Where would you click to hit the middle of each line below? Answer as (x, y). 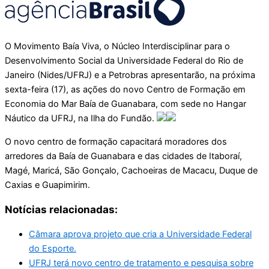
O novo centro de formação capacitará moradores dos (116, 141)
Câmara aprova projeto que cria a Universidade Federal (140, 234)
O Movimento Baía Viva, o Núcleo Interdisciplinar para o (117, 47)
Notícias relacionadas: (61, 209)
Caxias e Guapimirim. (47, 185)
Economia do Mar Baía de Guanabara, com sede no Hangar (125, 104)
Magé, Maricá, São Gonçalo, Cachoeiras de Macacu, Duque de (131, 170)
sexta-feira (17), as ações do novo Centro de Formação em (125, 90)
